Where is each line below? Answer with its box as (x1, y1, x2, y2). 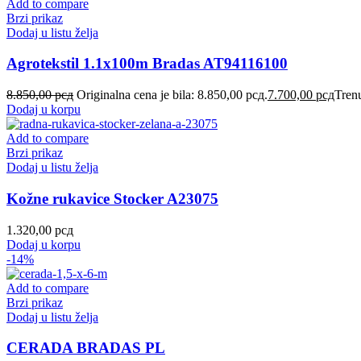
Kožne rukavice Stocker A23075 (6, 189, 218, 207)
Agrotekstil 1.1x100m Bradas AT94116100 (6, 55, 288, 73)
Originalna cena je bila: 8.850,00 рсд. (77, 88, 268, 102)
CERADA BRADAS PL (6, 339, 165, 357)
